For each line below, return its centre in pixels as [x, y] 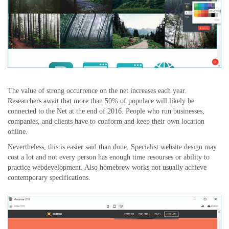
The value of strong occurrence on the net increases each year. [97, 90]
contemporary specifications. [49, 177]
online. [18, 131]
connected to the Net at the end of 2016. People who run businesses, [106, 111]
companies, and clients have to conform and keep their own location [106, 121]
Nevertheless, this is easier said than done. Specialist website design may [112, 147]
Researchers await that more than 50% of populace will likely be [101, 101]
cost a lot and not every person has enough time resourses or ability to [109, 157]
